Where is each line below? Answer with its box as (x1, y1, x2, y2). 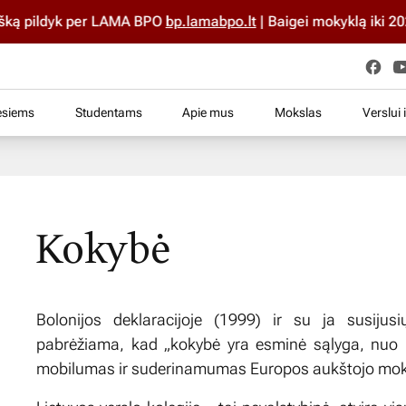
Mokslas (275, 104, 323, 120)
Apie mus (182, 104, 235, 120)
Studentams (74, 104, 142, 120)
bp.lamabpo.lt (129, 13, 220, 30)
